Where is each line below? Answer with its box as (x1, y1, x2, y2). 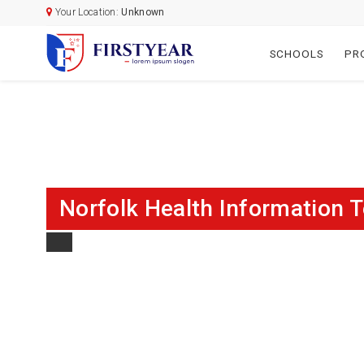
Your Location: (52, 6, 122, 19)
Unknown (121, 6, 165, 19)
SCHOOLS (269, 46, 324, 60)
